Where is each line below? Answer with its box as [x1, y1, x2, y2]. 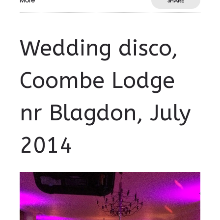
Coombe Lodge [20, 68, 175, 94]
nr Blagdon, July [20, 100, 191, 127]
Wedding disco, [20, 35, 178, 62]
